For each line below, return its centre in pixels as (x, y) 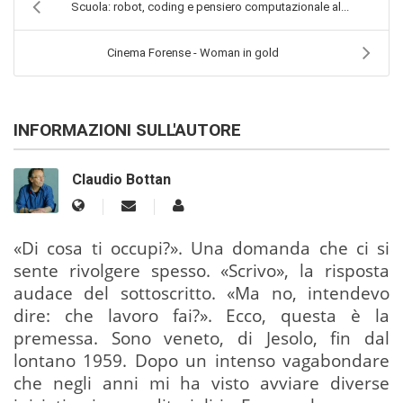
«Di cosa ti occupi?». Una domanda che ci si (201, 248)
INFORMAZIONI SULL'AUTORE (127, 130)
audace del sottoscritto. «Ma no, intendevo (201, 293)
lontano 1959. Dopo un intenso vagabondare (201, 361)
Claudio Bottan (121, 180)
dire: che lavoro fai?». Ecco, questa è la (201, 316)
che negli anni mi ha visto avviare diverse (201, 383)
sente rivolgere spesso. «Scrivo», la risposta (201, 271)
